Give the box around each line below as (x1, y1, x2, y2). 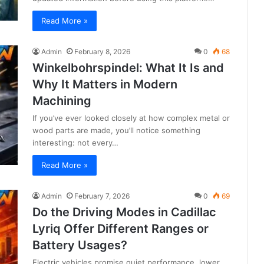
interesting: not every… (32, 138, 118, 148)
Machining (32, 94, 91, 108)
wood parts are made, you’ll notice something (32, 126, 200, 136)
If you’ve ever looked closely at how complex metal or (32, 113, 230, 123)
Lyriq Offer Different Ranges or (32, 222, 209, 236)
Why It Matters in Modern (32, 77, 177, 92)
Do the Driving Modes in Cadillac (32, 205, 216, 220)
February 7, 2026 (74, 192, 130, 201)
